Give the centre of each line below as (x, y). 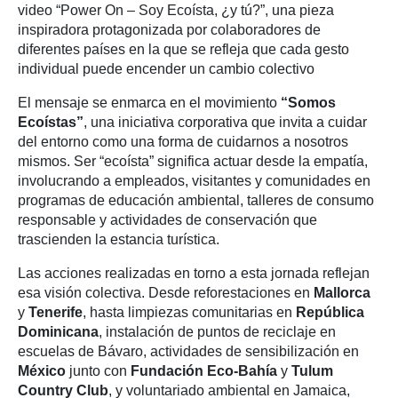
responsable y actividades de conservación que (167, 220)
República (330, 313)
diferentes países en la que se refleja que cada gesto (183, 50)
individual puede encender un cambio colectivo (166, 69)
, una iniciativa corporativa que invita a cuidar (225, 123)
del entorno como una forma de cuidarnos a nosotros (183, 142)
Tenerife (56, 313)
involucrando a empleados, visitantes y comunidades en (194, 181)
